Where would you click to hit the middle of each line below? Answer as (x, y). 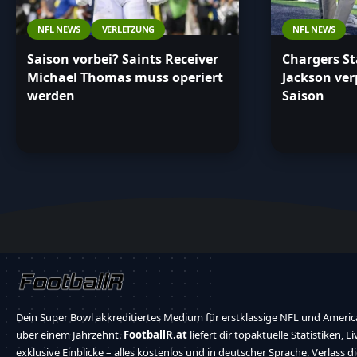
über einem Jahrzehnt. (70, 335)
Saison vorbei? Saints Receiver (123, 59)
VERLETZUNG (128, 29)
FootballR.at (155, 335)
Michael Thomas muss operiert (125, 77)
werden (51, 96)
